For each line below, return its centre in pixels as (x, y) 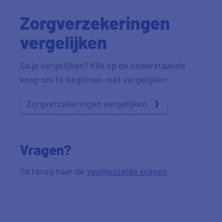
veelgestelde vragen (127, 171)
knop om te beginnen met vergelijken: (95, 79)
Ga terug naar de (53, 171)
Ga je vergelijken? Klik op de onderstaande (103, 65)
